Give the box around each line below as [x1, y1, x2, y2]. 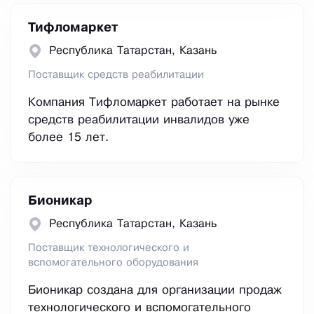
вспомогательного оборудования [28, 258, 198, 268]
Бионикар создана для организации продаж [28, 285, 282, 296]
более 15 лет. [28, 132, 109, 144]
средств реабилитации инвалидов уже [28, 115, 250, 126]
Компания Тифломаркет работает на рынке [28, 97, 280, 109]
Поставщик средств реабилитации [28, 70, 204, 81]
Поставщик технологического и [28, 243, 189, 254]
